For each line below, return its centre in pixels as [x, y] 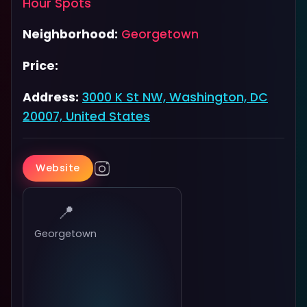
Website [58, 168]
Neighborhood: [70, 35]
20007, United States [86, 116]
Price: [40, 65]
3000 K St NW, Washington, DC [175, 97]
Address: [51, 97]
